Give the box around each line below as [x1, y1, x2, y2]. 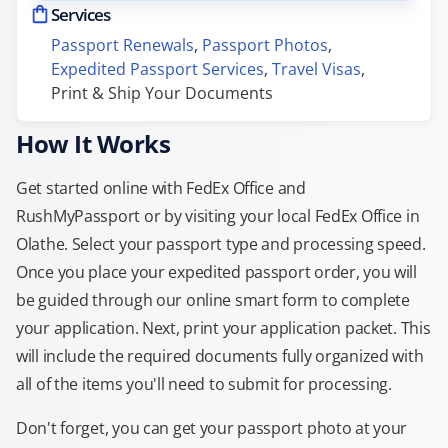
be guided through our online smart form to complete [16, 289, 410, 311]
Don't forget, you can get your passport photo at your [16, 417, 408, 439]
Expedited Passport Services [51, 58, 264, 80]
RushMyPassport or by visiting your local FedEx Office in [16, 205, 420, 227]
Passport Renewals [51, 34, 194, 56]
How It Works [16, 127, 171, 160]
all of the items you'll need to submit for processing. [16, 373, 392, 395]
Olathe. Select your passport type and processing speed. [16, 233, 426, 255]
